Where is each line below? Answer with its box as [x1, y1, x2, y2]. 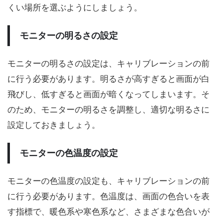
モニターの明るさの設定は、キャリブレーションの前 [7, 58, 210, 68]
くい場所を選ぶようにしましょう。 [7, 2, 142, 12]
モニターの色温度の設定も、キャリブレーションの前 [7, 175, 210, 186]
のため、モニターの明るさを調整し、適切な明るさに [7, 104, 210, 114]
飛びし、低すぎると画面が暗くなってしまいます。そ [7, 89, 210, 99]
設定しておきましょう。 [7, 119, 100, 130]
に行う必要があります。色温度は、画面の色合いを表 [7, 191, 210, 201]
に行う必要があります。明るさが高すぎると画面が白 [7, 73, 210, 84]
